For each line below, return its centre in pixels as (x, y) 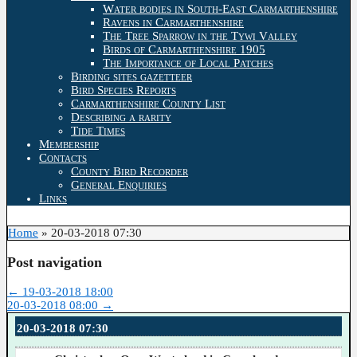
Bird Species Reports (124, 90)
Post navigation (55, 263)
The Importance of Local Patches (188, 63)
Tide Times (98, 130)
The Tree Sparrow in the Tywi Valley (200, 35)
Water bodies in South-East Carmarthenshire (220, 8)
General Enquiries (119, 184)
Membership (69, 144)
